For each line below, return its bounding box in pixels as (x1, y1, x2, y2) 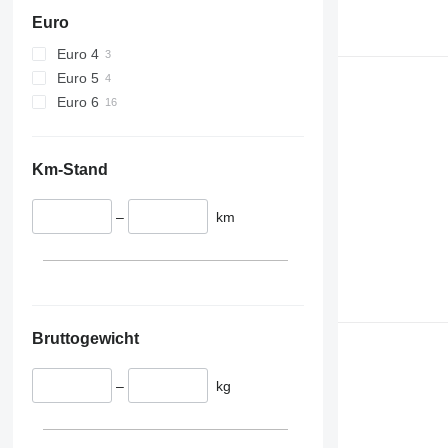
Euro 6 (56, 93, 99, 110)
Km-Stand (31, 160, 108, 178)
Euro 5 (56, 69, 99, 86)
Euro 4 (56, 45, 99, 62)
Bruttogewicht (31, 330, 139, 348)
